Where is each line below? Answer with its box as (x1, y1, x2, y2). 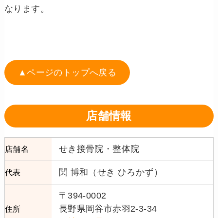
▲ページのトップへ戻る (18, 67, 117, 77)
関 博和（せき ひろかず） (58, 167, 163, 177)
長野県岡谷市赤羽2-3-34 (58, 203, 157, 214)
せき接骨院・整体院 (58, 144, 140, 154)
